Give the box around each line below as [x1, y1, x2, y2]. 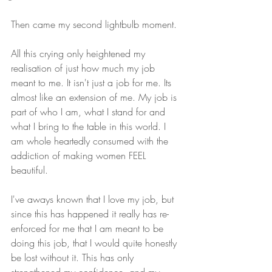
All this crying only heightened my [11, 46, 148, 60]
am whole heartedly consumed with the [11, 134, 171, 148]
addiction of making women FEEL [11, 148, 149, 162]
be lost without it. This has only [11, 250, 137, 264]
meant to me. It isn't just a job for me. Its [11, 75, 174, 89]
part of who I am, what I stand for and [11, 104, 168, 118]
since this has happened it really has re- [11, 206, 169, 220]
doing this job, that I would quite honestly [11, 236, 180, 250]
